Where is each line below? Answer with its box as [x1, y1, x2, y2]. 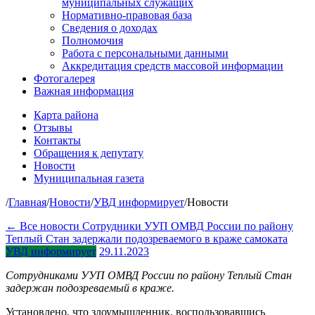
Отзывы [34, 122, 72, 134]
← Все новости [6, 220, 82, 232]
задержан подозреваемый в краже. [6, 282, 174, 294]
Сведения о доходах [62, 22, 157, 34]
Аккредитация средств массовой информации [62, 60, 283, 72]
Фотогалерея [34, 72, 95, 84]
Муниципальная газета [34, 172, 144, 184]
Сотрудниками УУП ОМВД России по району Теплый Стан [6, 269, 292, 281]
